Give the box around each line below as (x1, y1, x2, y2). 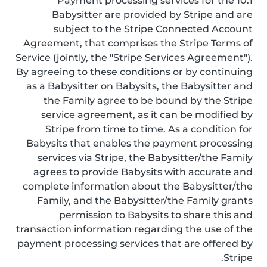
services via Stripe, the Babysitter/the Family (38, 152, 253, 163)
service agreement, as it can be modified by (41, 109, 253, 120)
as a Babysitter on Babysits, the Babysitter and (26, 80, 253, 92)
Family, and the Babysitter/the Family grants (37, 195, 253, 206)
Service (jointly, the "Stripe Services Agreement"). (15, 52, 253, 63)
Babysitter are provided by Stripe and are (52, 9, 253, 20)
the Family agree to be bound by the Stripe (44, 95, 253, 106)
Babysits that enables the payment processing (26, 138, 253, 149)
